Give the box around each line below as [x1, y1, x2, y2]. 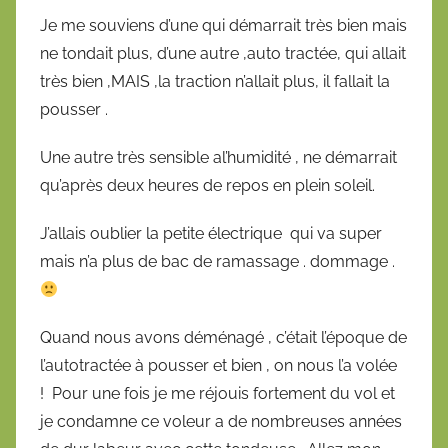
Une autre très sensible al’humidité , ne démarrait [40, 148, 397, 168]
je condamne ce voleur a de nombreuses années [40, 412, 402, 432]
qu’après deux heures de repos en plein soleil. [40, 176, 375, 196]
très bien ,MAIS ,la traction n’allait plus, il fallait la [40, 72, 390, 92]
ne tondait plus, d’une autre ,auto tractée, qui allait [40, 44, 406, 64]
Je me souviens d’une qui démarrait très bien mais [40, 16, 407, 36]
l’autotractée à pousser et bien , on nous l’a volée [40, 356, 401, 376]
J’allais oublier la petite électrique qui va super [40, 224, 382, 244]
